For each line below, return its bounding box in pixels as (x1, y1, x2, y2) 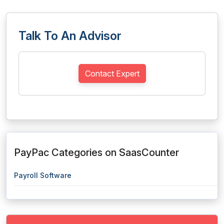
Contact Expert (84, 68, 139, 78)
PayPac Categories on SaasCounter (14, 146, 179, 158)
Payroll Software (14, 171, 71, 179)
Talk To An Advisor (18, 28, 121, 43)
